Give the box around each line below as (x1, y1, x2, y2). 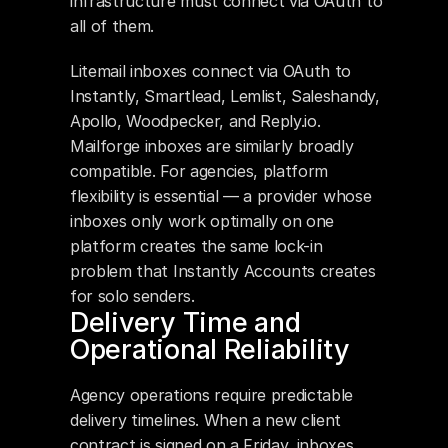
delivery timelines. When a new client (70, 410, 342, 430)
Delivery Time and (70, 306, 301, 339)
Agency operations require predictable (70, 385, 354, 405)
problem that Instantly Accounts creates (70, 261, 376, 281)
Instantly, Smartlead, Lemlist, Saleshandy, (70, 86, 380, 106)
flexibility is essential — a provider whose (70, 186, 372, 206)
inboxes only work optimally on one (70, 211, 335, 231)
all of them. (70, 16, 155, 36)
